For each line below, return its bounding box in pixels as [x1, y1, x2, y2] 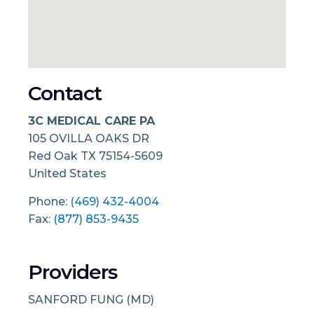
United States [28, 166, 107, 180]
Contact [28, 81, 102, 105]
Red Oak [28, 149, 81, 163]
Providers [28, 259, 117, 284]
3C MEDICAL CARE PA [28, 114, 155, 128]
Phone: [28, 194, 70, 208]
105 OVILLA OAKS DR [28, 131, 149, 145]
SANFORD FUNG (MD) [28, 292, 154, 306]
